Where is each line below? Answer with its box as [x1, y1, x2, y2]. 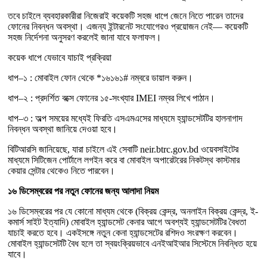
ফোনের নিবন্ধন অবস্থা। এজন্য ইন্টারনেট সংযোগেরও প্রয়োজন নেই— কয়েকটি [8, 21, 248, 32]
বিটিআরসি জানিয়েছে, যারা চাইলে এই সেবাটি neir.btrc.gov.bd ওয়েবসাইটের [8, 144, 238, 154]
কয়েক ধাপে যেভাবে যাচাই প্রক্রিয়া [8, 52, 111, 63]
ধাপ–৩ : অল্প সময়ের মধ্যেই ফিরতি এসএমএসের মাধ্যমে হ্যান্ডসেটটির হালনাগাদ [8, 113, 243, 123]
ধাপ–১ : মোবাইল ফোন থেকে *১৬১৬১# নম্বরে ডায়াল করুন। [8, 73, 193, 83]
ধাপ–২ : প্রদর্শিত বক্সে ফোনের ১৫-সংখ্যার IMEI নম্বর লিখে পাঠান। [8, 93, 215, 103]
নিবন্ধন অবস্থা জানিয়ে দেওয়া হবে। [8, 124, 117, 134]
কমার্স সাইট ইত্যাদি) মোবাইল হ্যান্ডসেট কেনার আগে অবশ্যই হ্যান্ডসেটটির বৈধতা [8, 217, 246, 227]
